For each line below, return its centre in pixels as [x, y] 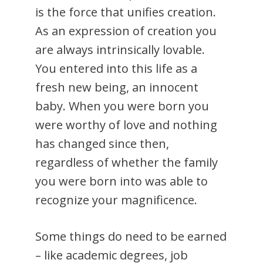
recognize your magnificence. [116, 200]
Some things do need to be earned [131, 236]
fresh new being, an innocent [117, 87]
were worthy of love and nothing [126, 125]
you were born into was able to [122, 181]
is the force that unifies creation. [126, 12]
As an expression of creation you [126, 31]
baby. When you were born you [122, 106]
